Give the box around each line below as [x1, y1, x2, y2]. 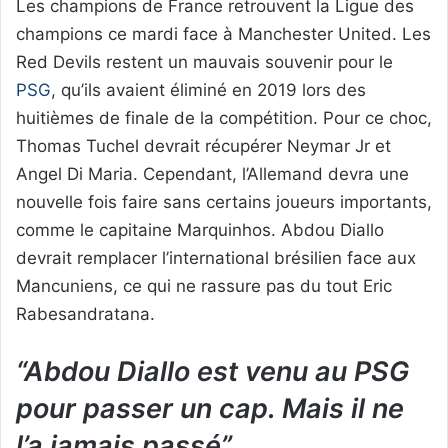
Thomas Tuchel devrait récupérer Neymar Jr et [16, 136, 391, 157]
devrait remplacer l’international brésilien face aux [16, 248, 416, 269]
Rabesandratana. [16, 304, 155, 325]
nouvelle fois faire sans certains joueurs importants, [16, 192, 432, 213]
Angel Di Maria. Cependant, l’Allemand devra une [16, 164, 409, 185]
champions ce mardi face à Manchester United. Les [16, 24, 431, 45]
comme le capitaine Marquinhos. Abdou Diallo [16, 220, 384, 241]
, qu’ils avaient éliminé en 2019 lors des [51, 80, 366, 101]
